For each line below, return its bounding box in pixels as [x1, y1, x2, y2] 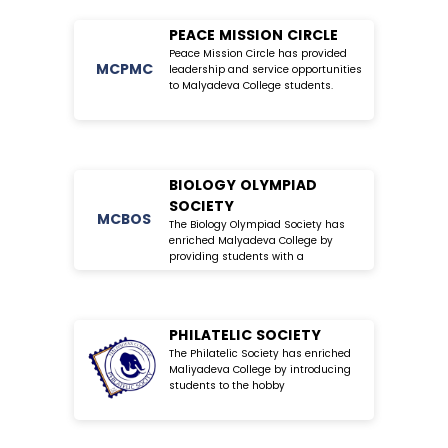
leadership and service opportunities [169, 61, 362, 77]
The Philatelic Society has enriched [169, 345, 351, 361]
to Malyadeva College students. [169, 77, 333, 93]
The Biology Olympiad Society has [169, 216, 345, 232]
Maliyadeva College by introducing [169, 361, 351, 377]
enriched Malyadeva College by [169, 232, 333, 248]
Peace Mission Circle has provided [169, 45, 347, 61]
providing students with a [169, 248, 304, 264]
